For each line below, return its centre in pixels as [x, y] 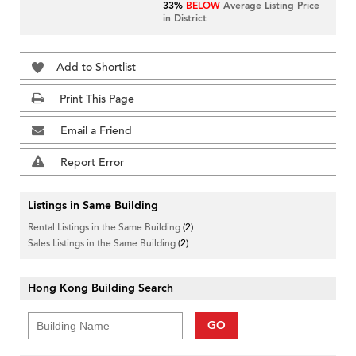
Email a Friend [96, 131]
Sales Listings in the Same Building [103, 244]
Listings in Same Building [93, 206]
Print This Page [97, 99]
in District [185, 19]
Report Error [92, 163]
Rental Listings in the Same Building [105, 228]
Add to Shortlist [96, 68]
